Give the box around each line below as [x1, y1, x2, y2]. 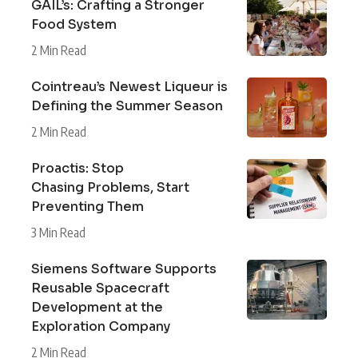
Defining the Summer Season [31, 97, 223, 114]
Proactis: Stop [31, 159, 124, 177]
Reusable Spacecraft [31, 279, 169, 296]
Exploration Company [31, 317, 170, 335]
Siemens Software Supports [31, 260, 217, 277]
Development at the [31, 298, 163, 316]
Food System [31, 15, 117, 33]
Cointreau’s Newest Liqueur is [31, 78, 228, 95]
